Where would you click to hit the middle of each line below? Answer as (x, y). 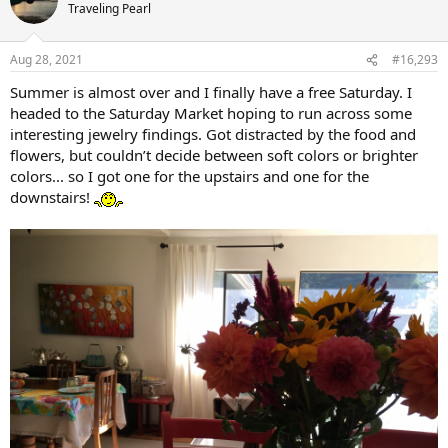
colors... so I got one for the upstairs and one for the (189, 176)
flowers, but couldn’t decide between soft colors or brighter (214, 155)
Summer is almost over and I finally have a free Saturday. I (211, 92)
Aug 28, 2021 (46, 60)
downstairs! (52, 197)
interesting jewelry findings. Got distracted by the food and (213, 134)
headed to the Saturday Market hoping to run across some (211, 113)
